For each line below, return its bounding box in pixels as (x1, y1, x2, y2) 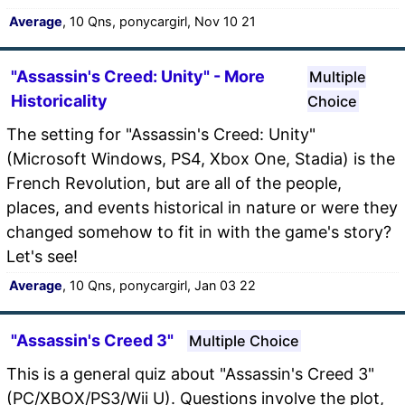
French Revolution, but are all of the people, (6, 173, 342, 193)
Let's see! (6, 246, 78, 266)
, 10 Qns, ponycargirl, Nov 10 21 (62, 13, 256, 29)
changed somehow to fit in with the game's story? (6, 221, 391, 241)
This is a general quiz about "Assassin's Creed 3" (6, 363, 374, 383)
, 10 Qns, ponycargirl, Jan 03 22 (62, 277, 256, 293)
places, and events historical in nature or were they (6, 197, 398, 217)
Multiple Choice (189, 331, 299, 350)
